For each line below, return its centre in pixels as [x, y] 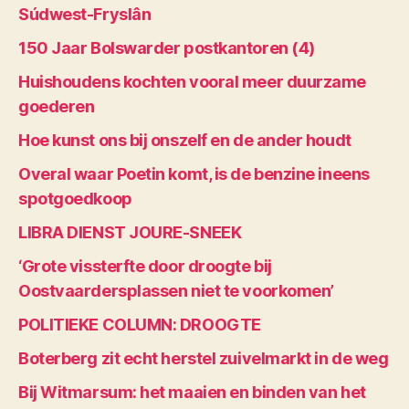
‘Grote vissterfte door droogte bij [145, 266]
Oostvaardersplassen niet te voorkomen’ [176, 290]
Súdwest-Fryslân [85, 14]
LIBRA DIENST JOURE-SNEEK [130, 232]
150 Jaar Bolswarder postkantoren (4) [167, 47]
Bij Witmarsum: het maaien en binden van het [192, 392]
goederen [57, 106]
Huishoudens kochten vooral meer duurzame [192, 81]
